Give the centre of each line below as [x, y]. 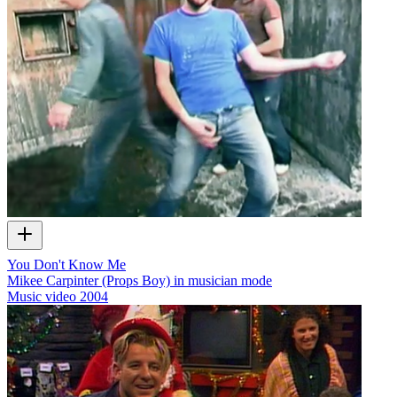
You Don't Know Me [66, 265]
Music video [42, 297]
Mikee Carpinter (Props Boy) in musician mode [140, 281]
